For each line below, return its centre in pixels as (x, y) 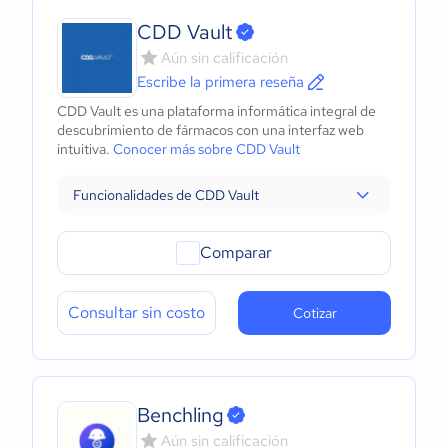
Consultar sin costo (136, 312)
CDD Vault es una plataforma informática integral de (216, 111)
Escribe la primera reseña (220, 82)
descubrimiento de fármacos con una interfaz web (210, 130)
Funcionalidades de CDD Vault (166, 195)
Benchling (180, 415)
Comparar (236, 252)
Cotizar (314, 313)
